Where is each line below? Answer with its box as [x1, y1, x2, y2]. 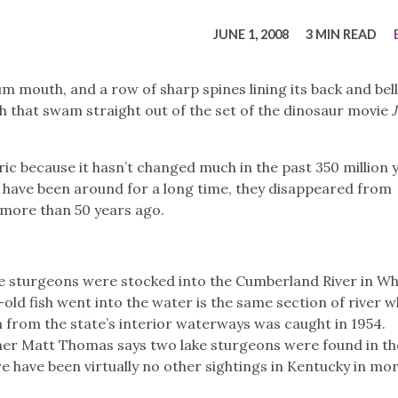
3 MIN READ [305, 26, 377, 42]
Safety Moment [134, 36, 263, 59]
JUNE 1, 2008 [212, 26, 289, 42]
